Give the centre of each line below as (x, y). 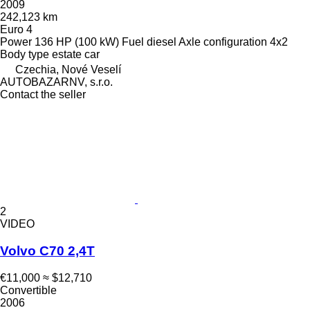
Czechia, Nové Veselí (68, 70)
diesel (162, 42)
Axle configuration (223, 42)
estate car (76, 55)
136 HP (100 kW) (77, 42)
